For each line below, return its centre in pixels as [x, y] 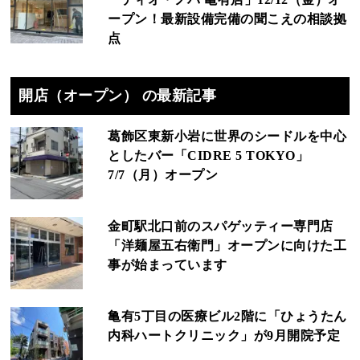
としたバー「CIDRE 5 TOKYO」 [209, 155]
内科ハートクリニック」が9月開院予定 [224, 335]
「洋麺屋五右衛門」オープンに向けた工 [227, 245]
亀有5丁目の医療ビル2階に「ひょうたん [227, 316]
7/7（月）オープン [163, 174]
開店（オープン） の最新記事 [118, 95]
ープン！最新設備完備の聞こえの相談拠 [227, 18]
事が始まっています [168, 264]
